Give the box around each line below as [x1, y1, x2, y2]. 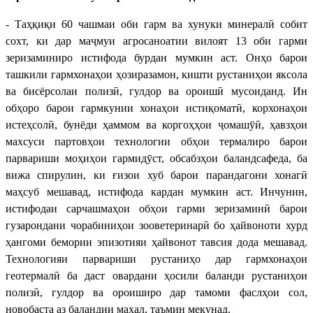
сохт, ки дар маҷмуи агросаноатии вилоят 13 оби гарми [6, 34, 307, 47]
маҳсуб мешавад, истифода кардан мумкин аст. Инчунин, [6, 185, 307, 198]
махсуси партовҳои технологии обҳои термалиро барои [6, 135, 307, 147]
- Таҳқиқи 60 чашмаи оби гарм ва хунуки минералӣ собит [6, 17, 307, 30]
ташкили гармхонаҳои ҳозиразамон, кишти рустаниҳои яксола [6, 68, 307, 80]
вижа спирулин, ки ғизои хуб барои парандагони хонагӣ [6, 168, 307, 181]
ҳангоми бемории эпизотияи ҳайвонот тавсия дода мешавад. [6, 235, 307, 248]
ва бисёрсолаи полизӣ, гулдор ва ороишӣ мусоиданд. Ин [6, 85, 307, 97]
